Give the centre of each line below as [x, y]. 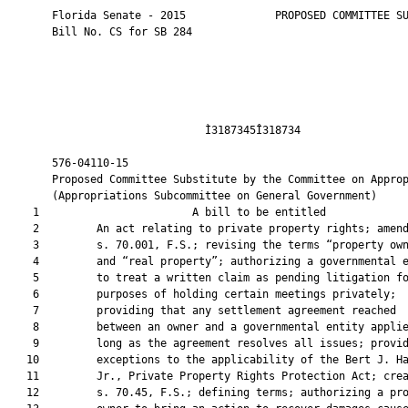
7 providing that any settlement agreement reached [202, 311]
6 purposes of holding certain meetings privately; [202, 294]
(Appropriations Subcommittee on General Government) [192, 196]
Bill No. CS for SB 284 [100, 32]
